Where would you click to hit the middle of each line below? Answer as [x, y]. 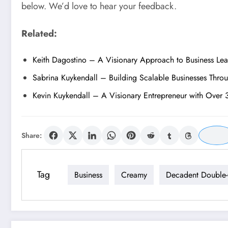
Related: [39, 33]
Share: [32, 136]
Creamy [134, 175]
